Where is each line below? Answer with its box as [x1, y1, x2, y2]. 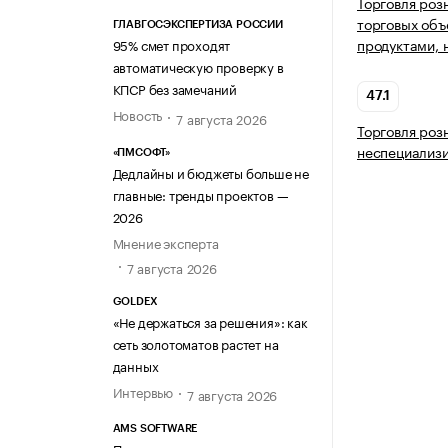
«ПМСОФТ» [112, 146, 170, 158]
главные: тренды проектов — [112, 183, 289, 204]
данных [112, 354, 159, 375]
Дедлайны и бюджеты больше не [112, 161, 309, 182]
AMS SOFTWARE [112, 423, 198, 435]
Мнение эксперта [112, 231, 219, 252]
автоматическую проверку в [112, 56, 284, 77]
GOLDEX [112, 295, 158, 307]
